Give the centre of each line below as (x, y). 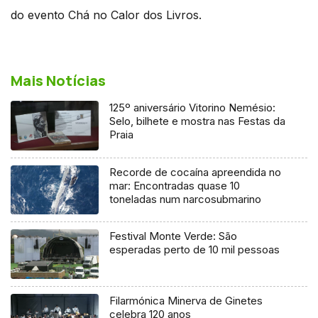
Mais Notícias (58, 80)
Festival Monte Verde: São (174, 236)
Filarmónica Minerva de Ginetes (186, 301)
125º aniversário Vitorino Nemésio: (193, 107)
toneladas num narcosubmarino (186, 199)
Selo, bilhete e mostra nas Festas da (198, 121)
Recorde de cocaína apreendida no (196, 172)
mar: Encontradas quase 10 (175, 185)
